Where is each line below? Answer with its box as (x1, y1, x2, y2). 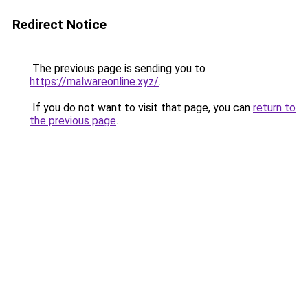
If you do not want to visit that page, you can (30, 101, 253, 114)
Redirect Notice (12, 16, 107, 32)
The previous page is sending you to (30, 62, 206, 75)
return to (253, 101, 296, 114)
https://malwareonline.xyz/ (30, 75, 159, 88)
